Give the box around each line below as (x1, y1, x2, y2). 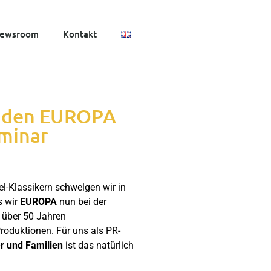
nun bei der (56, 196, 106, 208)
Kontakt (63, 28, 97, 40)
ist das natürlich (62, 240, 134, 252)
